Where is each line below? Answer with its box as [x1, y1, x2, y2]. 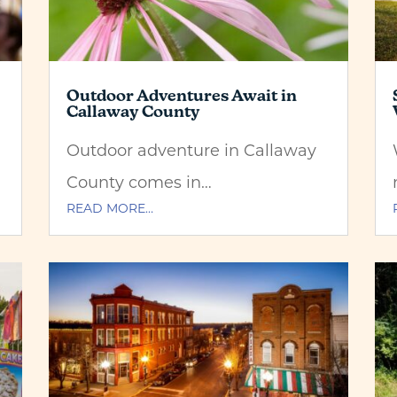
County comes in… [66, 170, 212, 192]
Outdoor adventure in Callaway [66, 138, 316, 160]
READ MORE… [66, 198, 153, 216]
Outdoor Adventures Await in [66, 85, 297, 105]
